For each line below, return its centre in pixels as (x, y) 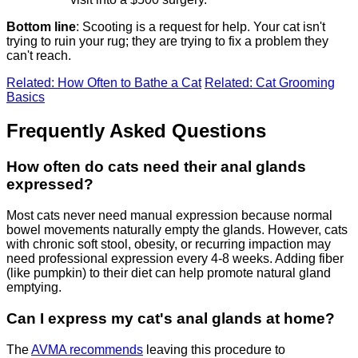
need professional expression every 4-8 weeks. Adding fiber (175, 259)
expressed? (50, 185)
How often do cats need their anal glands (156, 167)
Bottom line (41, 26)
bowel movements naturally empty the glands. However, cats (177, 230)
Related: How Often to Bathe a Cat (104, 82)
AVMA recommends (87, 349)
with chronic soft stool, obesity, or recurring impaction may (169, 245)
